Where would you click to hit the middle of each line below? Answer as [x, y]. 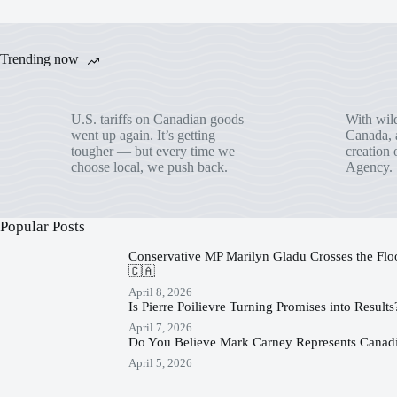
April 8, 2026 [160, 292]
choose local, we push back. [149, 167]
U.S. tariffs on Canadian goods [157, 119]
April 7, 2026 [160, 327]
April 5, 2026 [160, 362]
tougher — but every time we [153, 151]
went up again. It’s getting [143, 135]
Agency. [369, 167]
